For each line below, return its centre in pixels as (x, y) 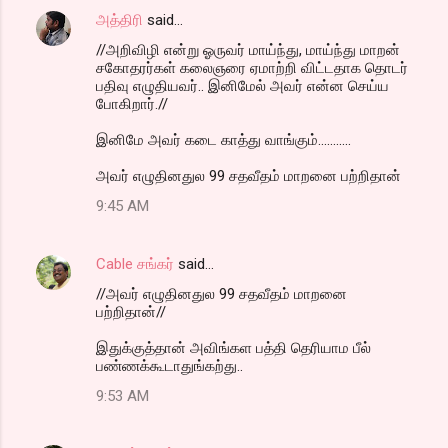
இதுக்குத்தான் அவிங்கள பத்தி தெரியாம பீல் (233, 347)
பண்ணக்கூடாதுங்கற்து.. (169, 365)
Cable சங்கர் (135, 263)
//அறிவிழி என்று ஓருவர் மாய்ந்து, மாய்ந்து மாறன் (248, 49)
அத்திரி (119, 19)
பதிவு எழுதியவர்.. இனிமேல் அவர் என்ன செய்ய (242, 85)
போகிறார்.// (132, 103)
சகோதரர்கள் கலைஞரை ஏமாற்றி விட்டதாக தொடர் (252, 67)
